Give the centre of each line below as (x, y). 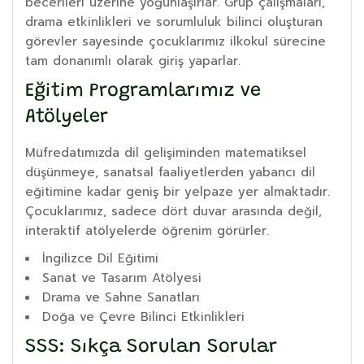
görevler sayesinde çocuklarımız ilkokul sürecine (175, 41)
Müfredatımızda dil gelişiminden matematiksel (166, 152)
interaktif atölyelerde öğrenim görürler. (147, 230)
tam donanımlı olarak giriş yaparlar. (133, 61)
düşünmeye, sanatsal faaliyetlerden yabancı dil (170, 172)
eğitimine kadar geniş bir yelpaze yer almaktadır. (178, 191)
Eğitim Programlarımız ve (143, 91)
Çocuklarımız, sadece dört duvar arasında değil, (173, 211)
